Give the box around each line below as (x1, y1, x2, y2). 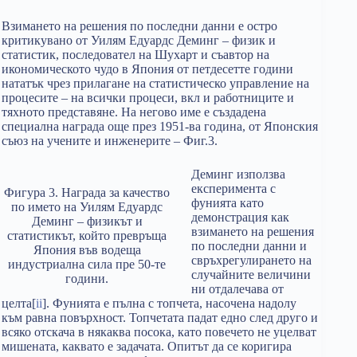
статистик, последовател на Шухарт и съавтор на (2, 48, 269, 61)
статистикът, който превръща (7, 228, 167, 242)
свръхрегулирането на (191, 253, 312, 267)
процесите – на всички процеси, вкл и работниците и (2, 91, 294, 104)
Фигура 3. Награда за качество (4, 185, 170, 199)
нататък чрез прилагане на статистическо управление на (2, 76, 309, 90)
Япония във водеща (33, 242, 141, 257)
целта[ (2, 296, 36, 310)
